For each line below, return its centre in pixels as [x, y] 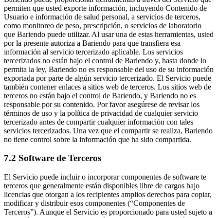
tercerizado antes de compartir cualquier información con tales [99, 122]
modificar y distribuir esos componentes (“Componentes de [94, 203]
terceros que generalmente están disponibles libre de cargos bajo [102, 186]
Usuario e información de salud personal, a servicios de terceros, [102, 17]
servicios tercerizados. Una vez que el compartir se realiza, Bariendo [108, 130]
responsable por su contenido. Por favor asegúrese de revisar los [102, 104]
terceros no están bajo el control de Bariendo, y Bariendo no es [100, 95]
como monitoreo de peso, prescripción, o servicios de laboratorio [103, 25]
